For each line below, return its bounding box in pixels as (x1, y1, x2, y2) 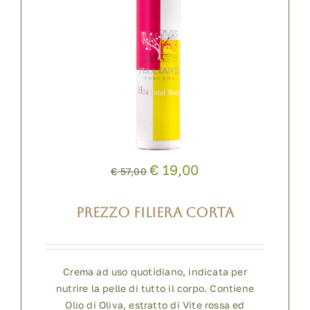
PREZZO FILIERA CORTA (76, 204, 234, 221)
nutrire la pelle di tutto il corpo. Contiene (55, 282, 255, 294)
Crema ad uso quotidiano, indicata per (63, 265, 247, 277)
